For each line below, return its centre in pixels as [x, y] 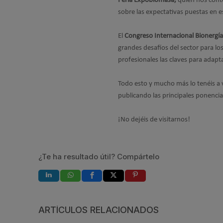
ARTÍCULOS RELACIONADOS [99, 210]
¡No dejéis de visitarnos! [154, 120]
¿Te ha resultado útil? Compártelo [99, 156]
